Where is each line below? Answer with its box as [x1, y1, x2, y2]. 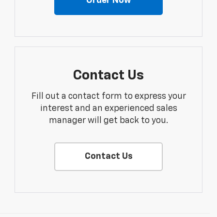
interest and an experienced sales [40, 104, 177, 113]
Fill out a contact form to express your [31, 92, 186, 101]
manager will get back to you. [49, 116, 168, 125]
